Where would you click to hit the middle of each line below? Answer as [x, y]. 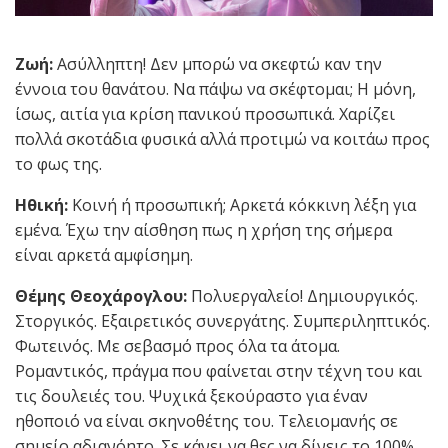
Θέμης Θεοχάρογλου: [103, 295]
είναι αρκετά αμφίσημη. [104, 254]
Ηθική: [43, 204]
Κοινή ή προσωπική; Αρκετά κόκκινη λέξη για [244, 204]
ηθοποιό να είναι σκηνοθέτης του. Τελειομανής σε [206, 420]
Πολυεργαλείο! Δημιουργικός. [304, 295]
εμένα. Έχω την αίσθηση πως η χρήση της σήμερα [203, 229]
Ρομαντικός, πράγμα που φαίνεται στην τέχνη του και [218, 370]
